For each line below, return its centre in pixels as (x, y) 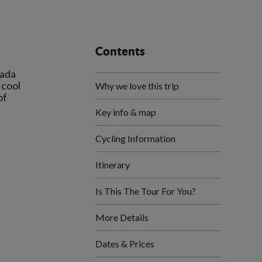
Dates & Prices (125, 244)
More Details (122, 217)
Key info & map (126, 112)
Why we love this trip (137, 86)
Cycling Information (135, 138)
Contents (120, 51)
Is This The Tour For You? (146, 191)
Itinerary (113, 165)
